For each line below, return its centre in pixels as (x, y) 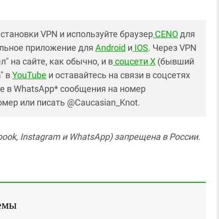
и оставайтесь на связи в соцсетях (118, 75)
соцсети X (134, 61)
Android (110, 48)
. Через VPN (172, 48)
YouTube (29, 75)
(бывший (175, 61)
